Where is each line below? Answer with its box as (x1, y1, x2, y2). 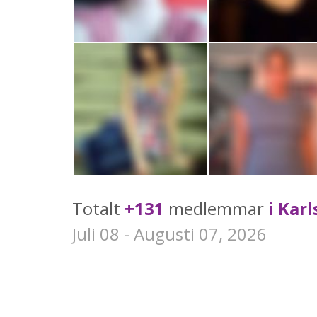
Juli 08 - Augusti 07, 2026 (72, 222, 267, 246)
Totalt (72, 197, 125, 221)
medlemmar (164, 197, 268, 221)
